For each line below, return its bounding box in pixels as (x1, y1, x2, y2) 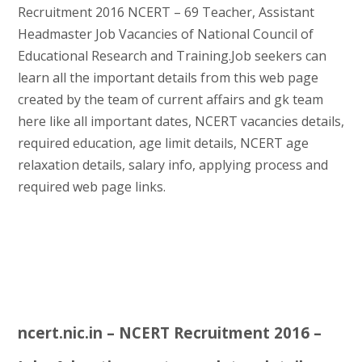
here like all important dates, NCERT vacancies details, (17, 112, 344, 130)
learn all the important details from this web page (17, 68, 318, 86)
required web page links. (17, 177, 166, 196)
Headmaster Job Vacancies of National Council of (17, 24, 314, 43)
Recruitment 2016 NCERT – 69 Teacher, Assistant (17, 2, 314, 21)
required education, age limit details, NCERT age (17, 133, 309, 152)
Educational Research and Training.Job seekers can (17, 46, 326, 65)
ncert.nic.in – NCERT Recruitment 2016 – (17, 322, 322, 343)
